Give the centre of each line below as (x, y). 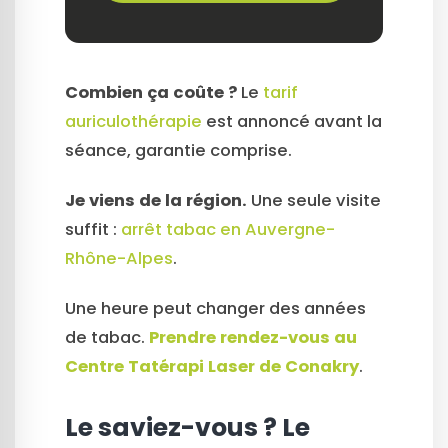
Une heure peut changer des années (215, 308)
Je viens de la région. (156, 200)
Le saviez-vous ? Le (187, 427)
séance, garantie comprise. (178, 150)
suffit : (93, 229)
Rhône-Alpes (119, 258)
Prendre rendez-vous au (253, 337)
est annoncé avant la (292, 121)
